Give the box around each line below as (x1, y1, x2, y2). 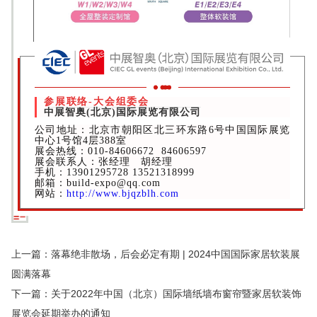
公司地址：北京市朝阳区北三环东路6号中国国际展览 (35, 125, 290, 136)
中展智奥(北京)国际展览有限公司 (44, 107, 201, 118)
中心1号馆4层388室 (35, 135, 127, 146)
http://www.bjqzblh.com (67, 188, 179, 200)
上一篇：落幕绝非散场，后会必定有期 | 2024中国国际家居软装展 (11, 248, 300, 260)
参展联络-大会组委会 (44, 96, 149, 108)
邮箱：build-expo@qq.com (35, 178, 161, 189)
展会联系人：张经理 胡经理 (35, 156, 173, 168)
